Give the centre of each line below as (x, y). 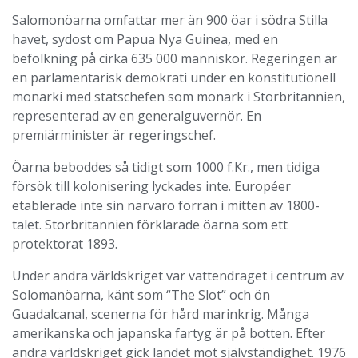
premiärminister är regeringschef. (114, 135)
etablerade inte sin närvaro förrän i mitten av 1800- (166, 205)
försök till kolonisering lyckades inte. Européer (151, 186)
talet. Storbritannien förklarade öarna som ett (150, 225)
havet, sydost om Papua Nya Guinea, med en (145, 39)
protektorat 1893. (65, 244)
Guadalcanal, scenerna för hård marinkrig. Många (161, 314)
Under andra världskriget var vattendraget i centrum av (178, 276)
